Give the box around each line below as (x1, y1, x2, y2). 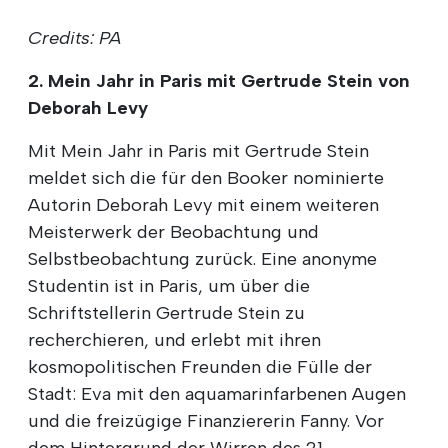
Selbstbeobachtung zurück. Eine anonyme (28, 248, 377, 271)
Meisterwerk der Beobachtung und (28, 221, 319, 244)
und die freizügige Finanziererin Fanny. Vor (28, 410, 384, 433)
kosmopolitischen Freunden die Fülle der (28, 356, 372, 379)
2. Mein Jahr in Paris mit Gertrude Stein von (28, 70, 410, 93)
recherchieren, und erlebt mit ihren (28, 329, 321, 352)
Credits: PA (28, 27, 121, 50)
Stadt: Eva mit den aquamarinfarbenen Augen (28, 383, 406, 406)
